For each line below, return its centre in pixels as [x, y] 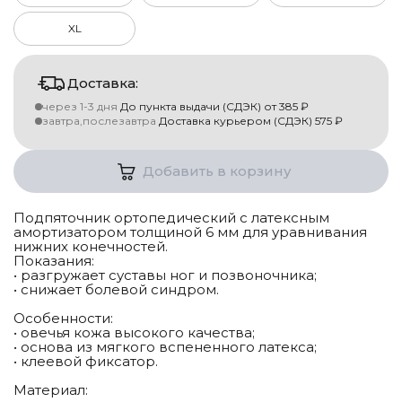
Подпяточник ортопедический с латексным [171, 218]
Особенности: [63, 319]
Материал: [51, 390]
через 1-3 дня [80, 107]
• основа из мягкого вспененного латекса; [165, 347]
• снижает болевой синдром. [116, 290]
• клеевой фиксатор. [86, 362]
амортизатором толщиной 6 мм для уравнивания [190, 232]
